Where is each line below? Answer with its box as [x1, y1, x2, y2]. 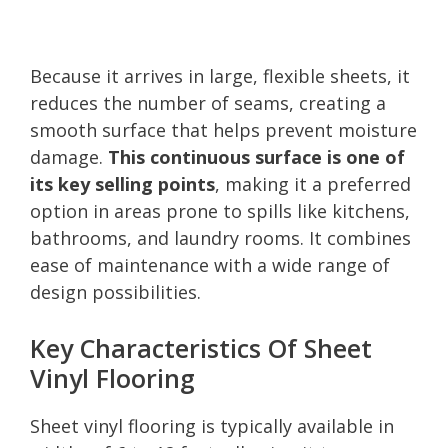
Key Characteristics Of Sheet [30, 330, 372, 365]
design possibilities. [30, 279, 201, 304]
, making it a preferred [215, 171, 411, 196]
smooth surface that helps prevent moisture [30, 117, 417, 142]
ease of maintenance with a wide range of [30, 252, 390, 277]
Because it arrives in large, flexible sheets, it [30, 63, 410, 88]
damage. [30, 144, 108, 169]
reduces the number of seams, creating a [30, 90, 386, 115]
